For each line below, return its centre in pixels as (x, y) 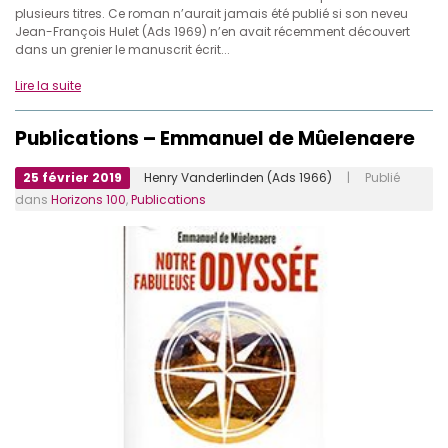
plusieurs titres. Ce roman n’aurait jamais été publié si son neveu (211, 13)
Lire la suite (48, 85)
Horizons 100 (88, 199)
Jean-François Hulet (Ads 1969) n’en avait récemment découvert (212, 31)
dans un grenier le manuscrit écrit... (122, 49)
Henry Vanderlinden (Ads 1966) (238, 177)
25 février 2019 (72, 177)
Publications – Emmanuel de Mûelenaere (215, 138)
